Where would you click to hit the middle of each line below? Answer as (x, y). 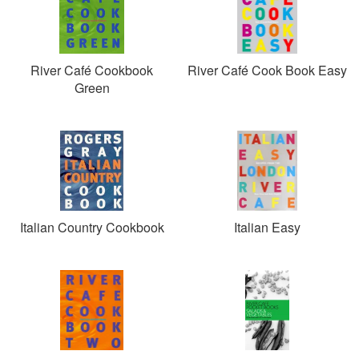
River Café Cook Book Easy (267, 70)
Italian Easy (267, 227)
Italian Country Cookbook (92, 227)
